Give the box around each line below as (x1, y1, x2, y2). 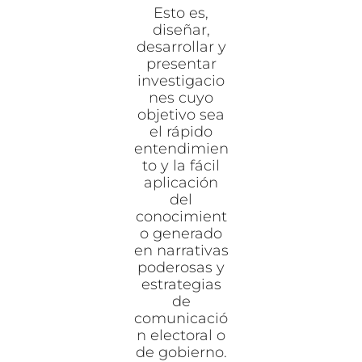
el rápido (149, 123, 213, 140)
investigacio (137, 72, 225, 89)
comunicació (134, 309, 228, 326)
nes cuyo (149, 89, 213, 106)
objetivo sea (137, 106, 225, 123)
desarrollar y (136, 38, 226, 55)
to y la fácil (142, 157, 220, 174)
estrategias (141, 276, 221, 293)
